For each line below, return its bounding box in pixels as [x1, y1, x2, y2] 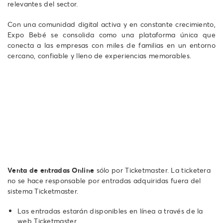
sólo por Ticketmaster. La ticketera [94, 165, 211, 175]
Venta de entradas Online [7, 165, 95, 175]
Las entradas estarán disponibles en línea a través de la [17, 206, 203, 216]
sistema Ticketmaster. [7, 186, 79, 196]
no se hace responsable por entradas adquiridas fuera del [7, 175, 201, 185]
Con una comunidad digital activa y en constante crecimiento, [7, 19, 216, 29]
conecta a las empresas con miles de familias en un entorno [7, 40, 216, 50]
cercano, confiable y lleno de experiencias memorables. [7, 50, 192, 60]
